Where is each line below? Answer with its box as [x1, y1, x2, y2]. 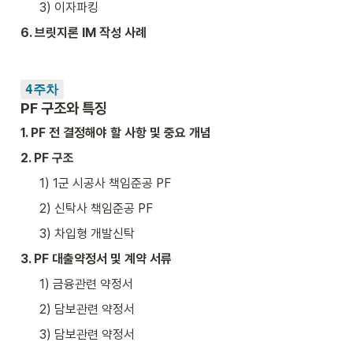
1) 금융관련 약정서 [39, 276, 133, 292]
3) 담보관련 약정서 [39, 326, 135, 342]
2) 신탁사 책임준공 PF [39, 200, 153, 216]
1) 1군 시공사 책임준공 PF [39, 175, 171, 191]
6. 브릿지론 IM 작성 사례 [20, 24, 147, 40]
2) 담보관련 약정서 [39, 301, 135, 317]
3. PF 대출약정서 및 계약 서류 [20, 251, 172, 266]
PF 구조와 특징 [20, 98, 107, 117]
